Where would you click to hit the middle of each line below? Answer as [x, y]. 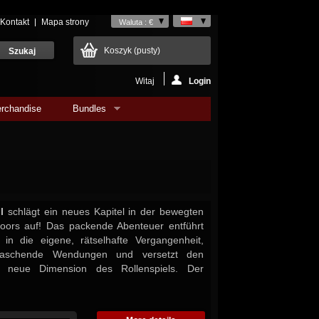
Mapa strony [65, 22]
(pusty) [147, 51]
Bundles [90, 109]
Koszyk [119, 51]
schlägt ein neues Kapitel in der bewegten [104, 211]
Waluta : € [136, 22]
